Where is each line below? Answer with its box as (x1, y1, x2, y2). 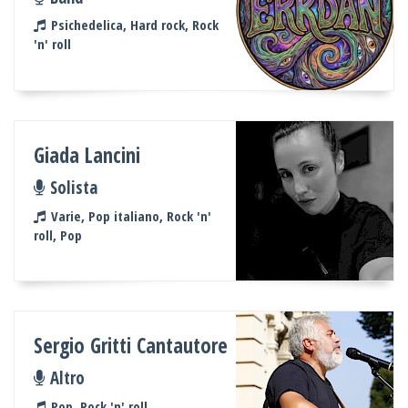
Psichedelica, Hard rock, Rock (50, 15, 219, 35)
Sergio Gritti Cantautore (34, 331, 229, 360)
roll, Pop (34, 225, 83, 244)
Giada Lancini (34, 140, 141, 169)
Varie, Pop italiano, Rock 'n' (50, 206, 211, 225)
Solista (49, 176, 97, 199)
